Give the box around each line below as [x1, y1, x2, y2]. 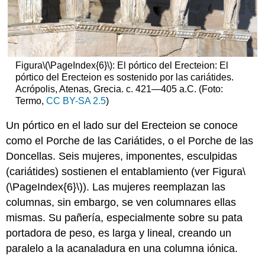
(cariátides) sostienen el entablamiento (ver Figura [6, 165, 243, 177]
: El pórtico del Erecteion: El [112, 60, 228, 71]
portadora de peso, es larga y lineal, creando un [6, 227, 232, 239]
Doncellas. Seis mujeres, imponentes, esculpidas [6, 150, 238, 162]
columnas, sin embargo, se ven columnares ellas [6, 196, 237, 208]
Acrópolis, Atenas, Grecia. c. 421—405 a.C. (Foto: [15, 84, 223, 95]
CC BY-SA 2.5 [46, 96, 106, 106]
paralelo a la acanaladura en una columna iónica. [6, 242, 238, 254]
